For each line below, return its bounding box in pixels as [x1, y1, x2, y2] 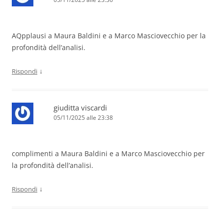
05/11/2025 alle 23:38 [54, 113, 113, 122]
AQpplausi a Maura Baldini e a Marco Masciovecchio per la [12, 31, 206, 41]
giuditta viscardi [54, 103, 107, 113]
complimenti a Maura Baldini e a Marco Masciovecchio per [12, 149, 205, 159]
